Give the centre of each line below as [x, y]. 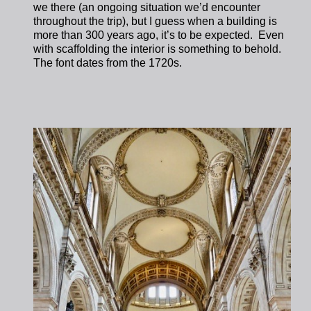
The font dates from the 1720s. [108, 63]
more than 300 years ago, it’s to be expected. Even [159, 35]
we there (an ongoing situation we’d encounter [147, 8]
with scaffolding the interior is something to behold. [159, 49]
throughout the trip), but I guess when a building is [155, 22]
